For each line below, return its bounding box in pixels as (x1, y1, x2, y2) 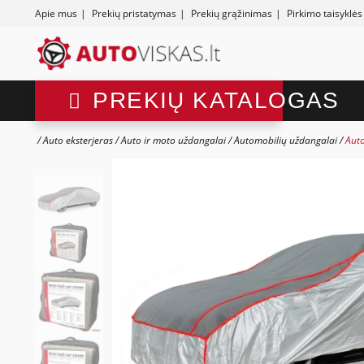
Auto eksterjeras (42, 133, 113, 148)
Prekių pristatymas (91, 6, 176, 20)
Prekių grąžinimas (190, 6, 272, 20)
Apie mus (34, 6, 77, 20)
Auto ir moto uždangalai (120, 133, 226, 148)
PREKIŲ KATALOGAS (93, 88, 340, 114)
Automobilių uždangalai (233, 133, 337, 148)
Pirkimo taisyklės (286, 6, 362, 20)
